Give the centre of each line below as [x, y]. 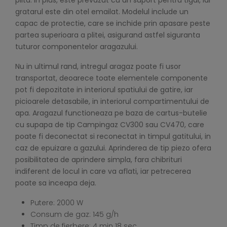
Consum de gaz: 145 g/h [74, 215]
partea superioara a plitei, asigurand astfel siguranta [108, 35]
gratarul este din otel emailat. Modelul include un [102, 12]
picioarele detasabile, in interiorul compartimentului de [112, 102]
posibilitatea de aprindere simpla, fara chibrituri [99, 160]
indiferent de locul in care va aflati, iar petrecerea [103, 172]
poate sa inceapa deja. [56, 183]
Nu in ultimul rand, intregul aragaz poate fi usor [98, 67]
